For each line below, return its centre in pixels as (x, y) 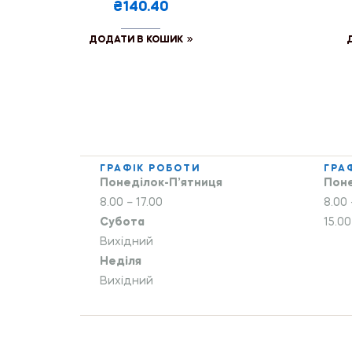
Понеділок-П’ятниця (161, 183)
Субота (122, 222)
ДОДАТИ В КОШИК (136, 40)
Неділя (121, 261)
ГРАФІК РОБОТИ (150, 169)
